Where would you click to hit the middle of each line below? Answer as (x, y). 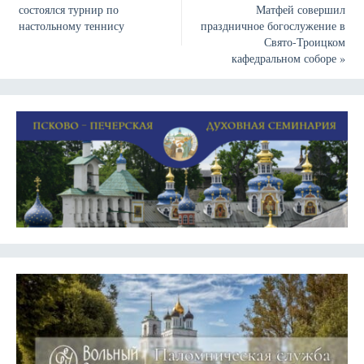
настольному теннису (71, 25)
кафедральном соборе (286, 58)
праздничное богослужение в (273, 25)
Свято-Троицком (305, 41)
